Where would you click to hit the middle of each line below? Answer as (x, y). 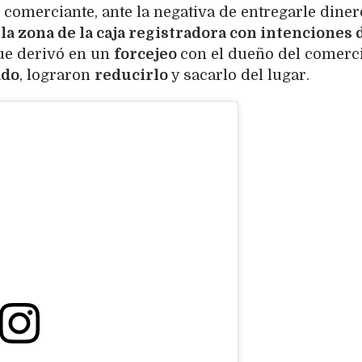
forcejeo (147, 55)
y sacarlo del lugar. (240, 76)
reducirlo (133, 76)
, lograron (57, 76)
